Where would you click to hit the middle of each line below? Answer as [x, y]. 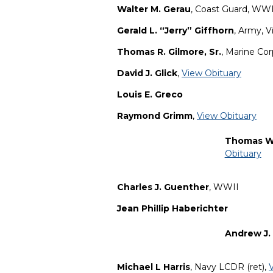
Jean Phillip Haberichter [172, 209]
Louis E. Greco [150, 95]
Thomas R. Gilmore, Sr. [169, 52]
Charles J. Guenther [163, 187]
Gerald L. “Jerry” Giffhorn [175, 31]
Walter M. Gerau [154, 9]
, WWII [224, 187]
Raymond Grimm [155, 116]
